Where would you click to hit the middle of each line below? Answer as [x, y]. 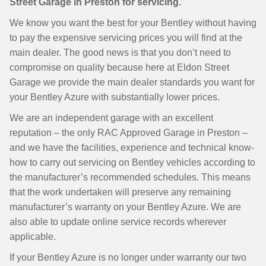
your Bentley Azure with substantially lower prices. [115, 97]
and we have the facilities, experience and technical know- [132, 148]
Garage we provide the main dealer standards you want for [132, 82]
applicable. [33, 237]
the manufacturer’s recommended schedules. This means [130, 177]
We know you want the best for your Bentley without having [133, 23]
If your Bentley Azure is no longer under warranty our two [128, 257]
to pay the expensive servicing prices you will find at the [126, 38]
